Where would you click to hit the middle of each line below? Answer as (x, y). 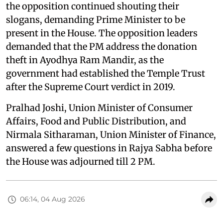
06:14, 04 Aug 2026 (53, 199)
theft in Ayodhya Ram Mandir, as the (85, 60)
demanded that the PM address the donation (102, 46)
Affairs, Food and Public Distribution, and (96, 121)
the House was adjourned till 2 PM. (81, 161)
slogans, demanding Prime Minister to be (96, 19)
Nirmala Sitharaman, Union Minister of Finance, (111, 134)
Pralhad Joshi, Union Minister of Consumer (99, 108)
